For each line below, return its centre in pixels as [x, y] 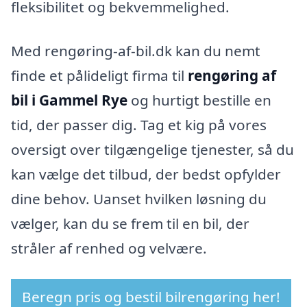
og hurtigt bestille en [199, 100]
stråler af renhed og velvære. [109, 248]
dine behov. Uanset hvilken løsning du [139, 198]
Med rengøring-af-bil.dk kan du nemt [136, 50]
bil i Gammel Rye [69, 100]
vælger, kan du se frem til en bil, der [130, 223]
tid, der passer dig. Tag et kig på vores [139, 124]
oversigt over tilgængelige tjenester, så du [152, 149]
